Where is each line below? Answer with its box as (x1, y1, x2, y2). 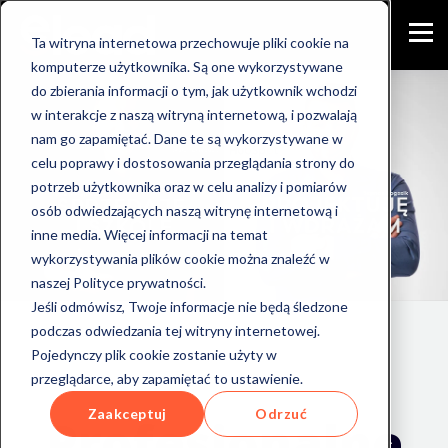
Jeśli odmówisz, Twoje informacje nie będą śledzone (30, 297, 348, 315)
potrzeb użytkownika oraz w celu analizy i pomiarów (30, 177, 347, 195)
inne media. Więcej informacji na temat (30, 225, 268, 243)
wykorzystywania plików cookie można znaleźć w (30, 249, 330, 267)
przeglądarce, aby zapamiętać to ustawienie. (30, 369, 303, 387)
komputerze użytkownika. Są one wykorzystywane (30, 57, 343, 75)
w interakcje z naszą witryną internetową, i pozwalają (30, 105, 357, 123)
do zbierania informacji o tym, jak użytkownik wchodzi (30, 81, 357, 99)
